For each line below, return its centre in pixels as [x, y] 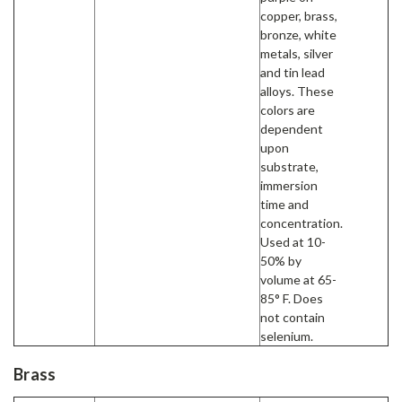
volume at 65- [298, 280]
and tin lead [293, 73]
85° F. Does [292, 299]
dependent [292, 129]
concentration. [301, 223]
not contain [293, 318]
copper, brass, [299, 16]
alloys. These [297, 92]
